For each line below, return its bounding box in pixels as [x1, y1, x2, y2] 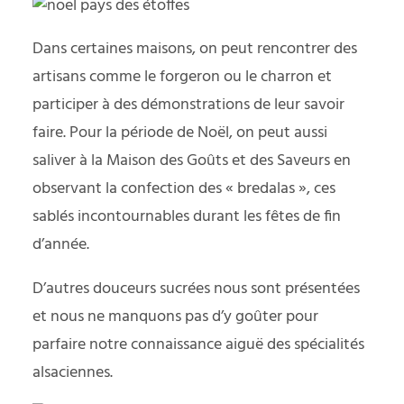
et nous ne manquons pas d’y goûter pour [32, 304, 318, 331]
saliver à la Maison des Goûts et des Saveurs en [32, 148, 351, 175]
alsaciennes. [32, 360, 113, 387]
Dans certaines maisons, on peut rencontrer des [32, 36, 357, 63]
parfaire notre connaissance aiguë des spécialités [32, 332, 364, 359]
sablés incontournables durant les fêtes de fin [32, 204, 341, 231]
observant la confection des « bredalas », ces [32, 176, 335, 203]
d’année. [32, 232, 89, 259]
